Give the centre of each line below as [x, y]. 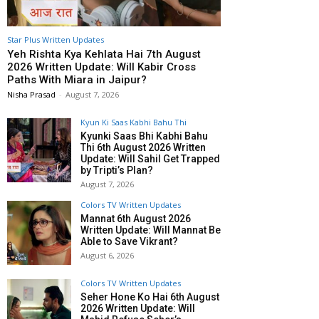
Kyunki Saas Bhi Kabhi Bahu [144, 136]
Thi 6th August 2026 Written [143, 148]
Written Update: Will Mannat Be [151, 230]
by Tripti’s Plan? [117, 171]
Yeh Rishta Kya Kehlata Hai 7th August [104, 54]
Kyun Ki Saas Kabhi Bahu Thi [134, 122]
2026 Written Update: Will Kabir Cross [101, 67]
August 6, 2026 [107, 256]
